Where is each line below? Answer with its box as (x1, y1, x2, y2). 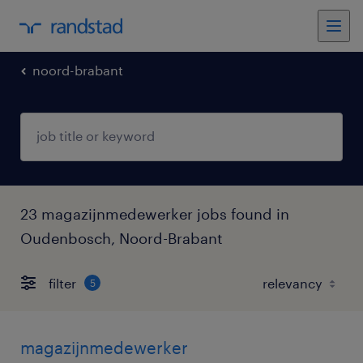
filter (49, 275, 76, 291)
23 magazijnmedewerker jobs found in (20, 205, 289, 223)
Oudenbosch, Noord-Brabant (20, 229, 223, 247)
